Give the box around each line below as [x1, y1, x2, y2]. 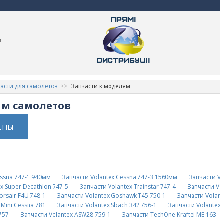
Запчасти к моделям [70, 82, 130, 90]
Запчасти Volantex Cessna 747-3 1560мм [61, 173, 177, 182]
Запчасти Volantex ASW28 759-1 [20, 210, 110, 219]
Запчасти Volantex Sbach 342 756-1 [56, 201, 157, 210]
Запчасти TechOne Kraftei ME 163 [121, 210, 216, 219]
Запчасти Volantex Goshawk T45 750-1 [56, 192, 165, 200]
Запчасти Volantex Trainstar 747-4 [79, 182, 176, 191]
